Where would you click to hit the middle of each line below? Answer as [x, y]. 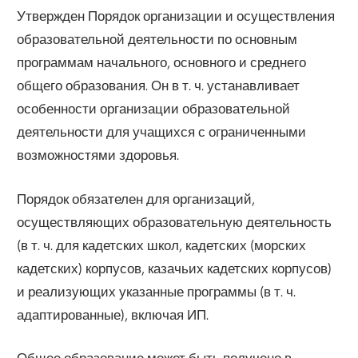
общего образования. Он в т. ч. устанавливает [159, 86]
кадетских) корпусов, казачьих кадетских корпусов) [175, 268]
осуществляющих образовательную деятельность [175, 221]
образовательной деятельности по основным [157, 39]
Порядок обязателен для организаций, [136, 198]
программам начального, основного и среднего [162, 62]
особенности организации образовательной [154, 109]
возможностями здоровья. [98, 155]
